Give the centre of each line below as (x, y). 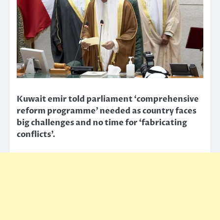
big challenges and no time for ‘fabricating (102, 123)
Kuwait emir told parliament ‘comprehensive (108, 99)
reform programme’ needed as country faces (107, 111)
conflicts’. (36, 135)
